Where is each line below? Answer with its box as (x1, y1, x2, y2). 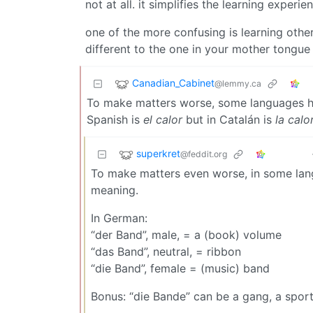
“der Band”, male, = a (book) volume (91, 227, 282, 242)
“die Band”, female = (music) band (91, 261, 270, 275)
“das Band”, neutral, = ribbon (91, 244, 241, 259)
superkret (136, 147, 180, 159)
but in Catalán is (182, 112, 275, 126)
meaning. (91, 182, 138, 197)
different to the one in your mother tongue (85, 41, 310, 56)
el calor (143, 112, 182, 126)
